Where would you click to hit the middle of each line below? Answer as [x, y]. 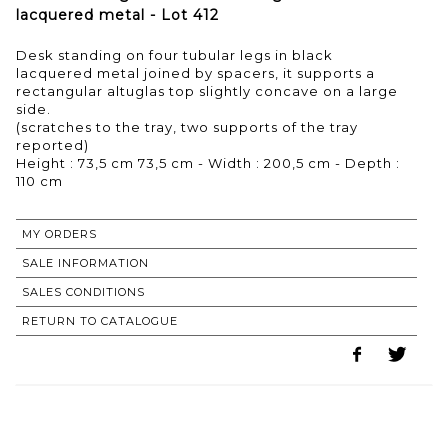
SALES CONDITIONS [83, 291]
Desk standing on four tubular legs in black [174, 54]
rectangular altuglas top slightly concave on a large [207, 90]
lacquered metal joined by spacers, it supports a [195, 72]
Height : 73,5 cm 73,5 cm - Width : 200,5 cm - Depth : [208, 162]
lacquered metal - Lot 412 [117, 14]
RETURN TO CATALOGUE [100, 320]
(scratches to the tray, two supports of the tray [187, 126]
